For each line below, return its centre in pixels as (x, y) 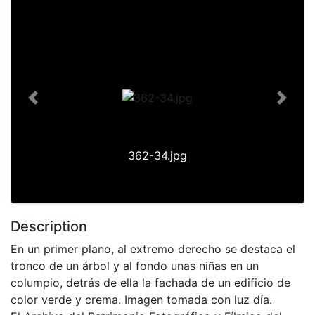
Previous (55, 105)
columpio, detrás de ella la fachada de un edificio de (150, 282)
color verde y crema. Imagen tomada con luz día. (141, 299)
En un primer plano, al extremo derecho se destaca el (153, 249)
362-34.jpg (157, 155)
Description (49, 226)
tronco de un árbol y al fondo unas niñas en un (135, 265)
